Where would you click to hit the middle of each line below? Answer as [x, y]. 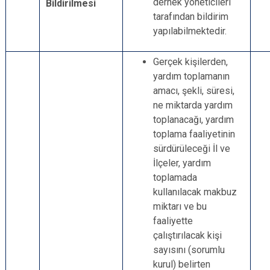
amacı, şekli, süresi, [194, 91]
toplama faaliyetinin [194, 134]
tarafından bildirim [191, 17]
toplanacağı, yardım [193, 120]
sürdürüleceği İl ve [192, 149]
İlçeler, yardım [182, 163]
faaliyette [173, 221]
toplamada [175, 177]
